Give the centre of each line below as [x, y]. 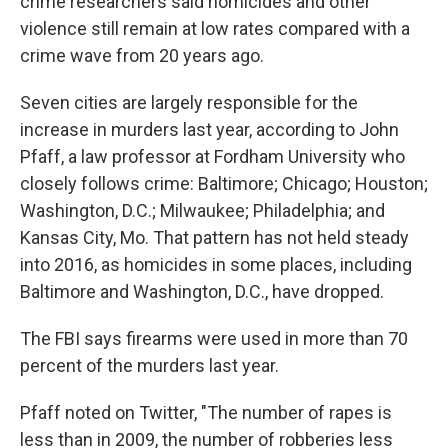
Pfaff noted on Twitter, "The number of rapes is [206, 412]
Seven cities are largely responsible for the [189, 102]
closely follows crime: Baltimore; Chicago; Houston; [224, 183]
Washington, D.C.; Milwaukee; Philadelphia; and [202, 210]
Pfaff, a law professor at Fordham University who [212, 156]
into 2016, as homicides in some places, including [216, 264]
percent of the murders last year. [149, 365]
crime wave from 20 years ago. [142, 55]
